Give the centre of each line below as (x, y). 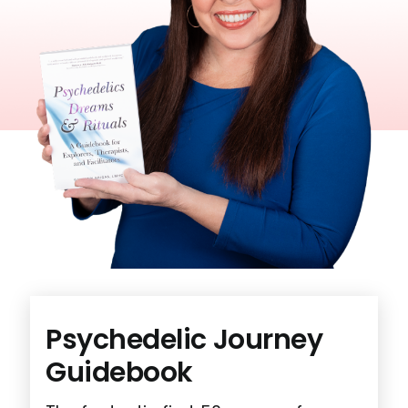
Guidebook (119, 373)
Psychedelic (126, 340)
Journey (265, 340)
